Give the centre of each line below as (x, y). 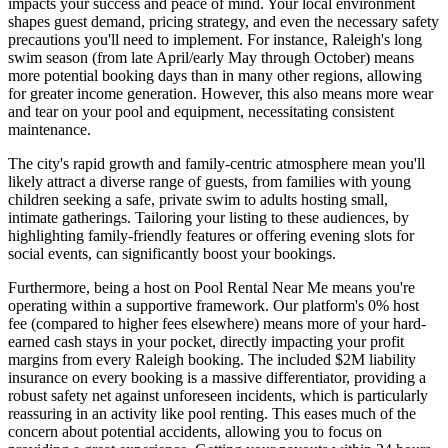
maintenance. (49, 130)
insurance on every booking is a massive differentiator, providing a (217, 378)
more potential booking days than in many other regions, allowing (215, 76)
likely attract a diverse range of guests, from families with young (209, 182)
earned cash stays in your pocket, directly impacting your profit (206, 342)
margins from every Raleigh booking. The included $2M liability (212, 360)
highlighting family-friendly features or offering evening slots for (211, 236)
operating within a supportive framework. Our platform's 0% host (213, 306)
